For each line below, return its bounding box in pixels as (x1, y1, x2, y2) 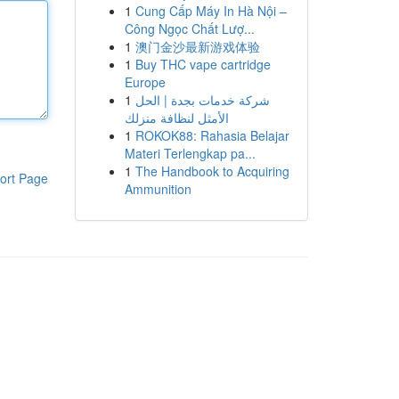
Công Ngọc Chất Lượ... (124, 20, 255, 37)
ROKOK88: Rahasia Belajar (134, 126, 289, 144)
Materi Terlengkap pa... (124, 144, 256, 162)
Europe (124, 73, 166, 91)
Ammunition (124, 180, 191, 198)
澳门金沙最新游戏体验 (134, 37, 260, 55)
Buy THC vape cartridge (134, 55, 271, 73)
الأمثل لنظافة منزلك (124, 109, 229, 126)
